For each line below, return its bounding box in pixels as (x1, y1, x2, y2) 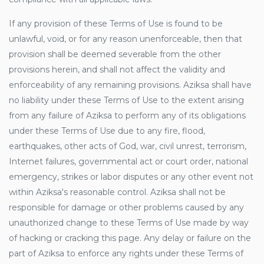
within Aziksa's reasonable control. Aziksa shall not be (9, 187, 226, 197)
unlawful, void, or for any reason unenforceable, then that (9, 34, 242, 44)
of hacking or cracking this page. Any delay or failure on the (9, 233, 251, 243)
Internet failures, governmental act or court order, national (9, 156, 248, 167)
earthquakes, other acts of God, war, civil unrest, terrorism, (9, 141, 246, 151)
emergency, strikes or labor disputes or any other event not (9, 171, 253, 182)
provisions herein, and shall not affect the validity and (9, 64, 225, 75)
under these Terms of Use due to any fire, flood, (9, 126, 205, 136)
